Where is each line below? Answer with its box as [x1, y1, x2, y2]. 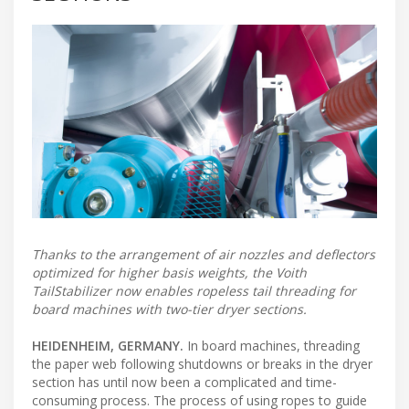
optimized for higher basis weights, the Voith [32, 264, 307, 282]
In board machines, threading [184, 337, 360, 355]
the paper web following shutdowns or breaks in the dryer [32, 355, 372, 373]
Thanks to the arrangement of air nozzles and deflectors [32, 246, 375, 264]
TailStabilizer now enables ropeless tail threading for [32, 282, 356, 300]
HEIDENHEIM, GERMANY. [32, 337, 184, 355]
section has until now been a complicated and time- [32, 373, 337, 392]
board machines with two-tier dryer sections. [32, 300, 307, 319]
